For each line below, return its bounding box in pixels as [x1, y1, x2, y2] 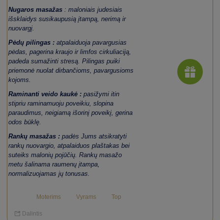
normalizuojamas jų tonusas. [8, 170, 90, 177]
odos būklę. [8, 118, 42, 126]
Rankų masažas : [8, 133, 60, 140]
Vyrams [74, 193, 102, 200]
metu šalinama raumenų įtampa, [8, 161, 100, 168]
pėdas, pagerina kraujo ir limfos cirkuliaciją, [8, 48, 132, 55]
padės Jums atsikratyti [60, 133, 127, 140]
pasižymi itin [82, 90, 120, 98]
